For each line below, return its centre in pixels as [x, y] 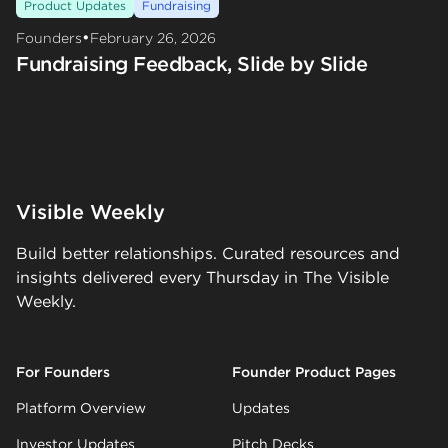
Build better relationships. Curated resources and [208, 253]
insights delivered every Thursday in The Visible [202, 277]
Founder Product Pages [314, 371]
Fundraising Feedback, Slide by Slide [191, 63]
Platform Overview [81, 407]
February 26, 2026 [153, 37]
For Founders [63, 371]
